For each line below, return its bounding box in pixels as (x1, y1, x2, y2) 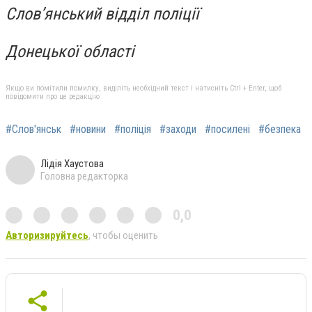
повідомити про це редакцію (6, 92, 100, 102)
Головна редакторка (40, 170, 128, 183)
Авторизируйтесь (6, 229, 88, 242)
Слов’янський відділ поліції (6, 3, 199, 24)
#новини (70, 123, 106, 136)
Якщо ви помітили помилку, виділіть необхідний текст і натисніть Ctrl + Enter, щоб (6, 84, 281, 93)
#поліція (114, 123, 151, 136)
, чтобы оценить (88, 229, 158, 242)
